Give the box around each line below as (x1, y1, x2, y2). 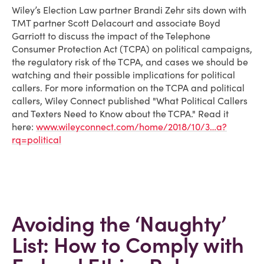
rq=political (12, 134, 61, 146)
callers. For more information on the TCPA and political (12, 82, 245, 94)
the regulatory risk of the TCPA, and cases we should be (12, 56, 248, 68)
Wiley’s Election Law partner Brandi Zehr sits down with (12, 4, 246, 16)
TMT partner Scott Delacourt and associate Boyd (12, 17, 220, 29)
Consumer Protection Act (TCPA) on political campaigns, (12, 43, 252, 55)
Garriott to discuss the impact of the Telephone (12, 30, 210, 42)
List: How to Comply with (12, 232, 243, 259)
